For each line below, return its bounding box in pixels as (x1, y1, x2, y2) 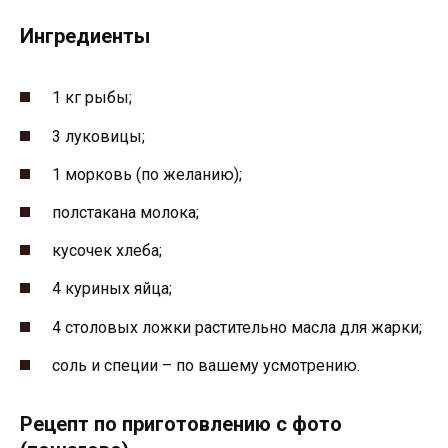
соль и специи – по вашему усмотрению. (52, 355, 360, 375)
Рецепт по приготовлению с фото (20, 411, 342, 436)
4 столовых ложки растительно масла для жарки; (52, 317, 422, 337)
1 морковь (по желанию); (52, 164, 242, 184)
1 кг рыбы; (52, 88, 132, 108)
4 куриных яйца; (52, 279, 172, 299)
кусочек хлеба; (52, 241, 162, 261)
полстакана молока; (52, 202, 199, 222)
